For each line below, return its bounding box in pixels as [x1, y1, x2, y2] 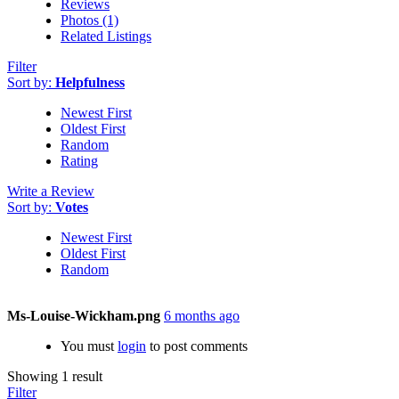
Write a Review [7, 183, 94, 199]
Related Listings [61, 28, 151, 44]
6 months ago [164, 308, 240, 323]
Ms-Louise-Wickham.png [7, 308, 160, 323]
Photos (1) [61, 12, 118, 28]
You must [61, 338, 118, 354]
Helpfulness [55, 75, 125, 90]
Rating [61, 153, 98, 168]
